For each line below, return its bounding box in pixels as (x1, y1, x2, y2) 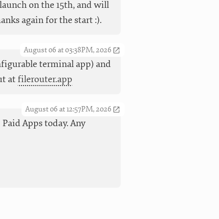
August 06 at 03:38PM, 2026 (24, 45, 112, 55)
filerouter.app (17, 73, 72, 85)
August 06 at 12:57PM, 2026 (25, 104, 112, 114)
